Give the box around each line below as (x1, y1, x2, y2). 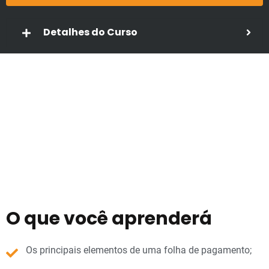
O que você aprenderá (6, 205, 212, 231)
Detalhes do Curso (43, 25, 138, 40)
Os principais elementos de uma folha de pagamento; (26, 244, 252, 256)
